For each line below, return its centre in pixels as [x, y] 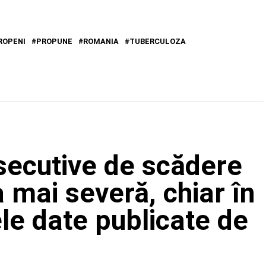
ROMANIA [101, 41]
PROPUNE [54, 41]
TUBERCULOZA [158, 41]
